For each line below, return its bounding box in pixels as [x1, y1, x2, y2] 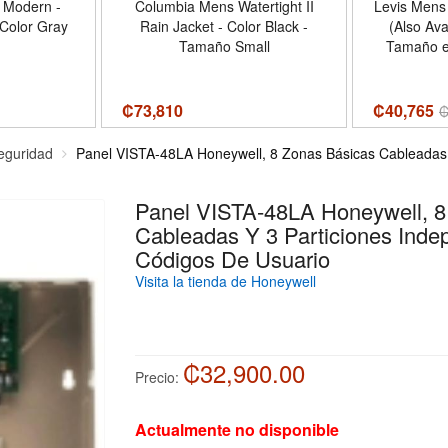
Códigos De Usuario [134, 243, 330, 274]
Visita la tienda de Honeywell [134, 271, 316, 291]
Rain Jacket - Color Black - [140, 16, 309, 36]
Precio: [134, 367, 179, 387]
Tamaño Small [178, 36, 270, 56]
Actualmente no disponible [134, 418, 339, 441]
